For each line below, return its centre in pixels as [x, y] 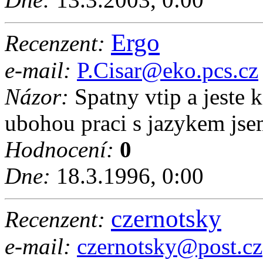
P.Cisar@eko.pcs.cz [168, 70]
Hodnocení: [59, 150]
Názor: [37, 97]
